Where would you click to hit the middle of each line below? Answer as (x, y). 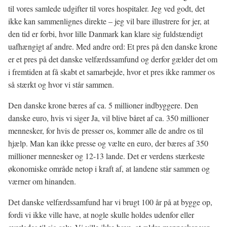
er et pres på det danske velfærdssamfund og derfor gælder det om (113, 59)
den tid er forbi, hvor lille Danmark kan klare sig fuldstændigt (105, 34)
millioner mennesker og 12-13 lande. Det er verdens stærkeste (106, 156)
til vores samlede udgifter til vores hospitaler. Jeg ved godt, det (106, 8)
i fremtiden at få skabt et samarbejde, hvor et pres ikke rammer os (111, 72)
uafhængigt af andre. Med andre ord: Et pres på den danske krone (113, 46)
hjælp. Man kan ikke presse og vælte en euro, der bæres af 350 (108, 143)
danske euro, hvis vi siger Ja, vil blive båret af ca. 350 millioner (108, 118)
